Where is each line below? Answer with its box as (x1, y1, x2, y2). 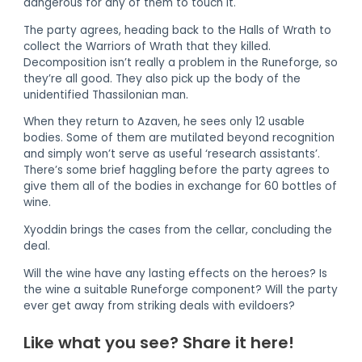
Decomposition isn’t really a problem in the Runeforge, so (23, 54, 339, 70)
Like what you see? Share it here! (23, 330, 295, 354)
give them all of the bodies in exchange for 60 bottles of (23, 179, 338, 195)
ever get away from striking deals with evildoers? (23, 297, 296, 314)
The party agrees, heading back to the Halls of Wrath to (23, 22, 332, 38)
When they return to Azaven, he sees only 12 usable (23, 114, 305, 130)
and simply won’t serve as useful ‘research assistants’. (23, 146, 321, 162)
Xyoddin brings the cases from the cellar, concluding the (23, 222, 333, 238)
